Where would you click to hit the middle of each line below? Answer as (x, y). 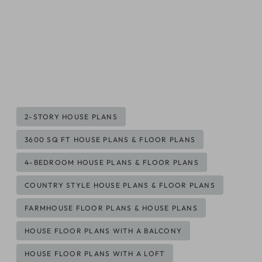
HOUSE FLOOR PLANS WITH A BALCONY (103, 231)
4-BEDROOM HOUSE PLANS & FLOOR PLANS (112, 163)
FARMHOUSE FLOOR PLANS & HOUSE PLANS (111, 208)
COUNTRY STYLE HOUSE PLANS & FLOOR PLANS (120, 185)
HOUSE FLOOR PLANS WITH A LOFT (95, 254)
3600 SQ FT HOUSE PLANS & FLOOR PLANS (110, 140)
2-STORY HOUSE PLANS (71, 117)
